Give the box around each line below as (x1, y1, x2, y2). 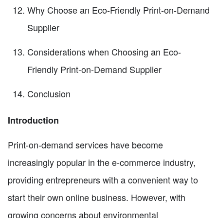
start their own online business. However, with (8, 190, 185, 203)
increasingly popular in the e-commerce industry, (8, 155, 196, 168)
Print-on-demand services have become (8, 138, 163, 151)
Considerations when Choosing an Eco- (27, 45, 181, 58)
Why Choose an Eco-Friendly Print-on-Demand (27, 3, 210, 17)
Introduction (8, 113, 59, 127)
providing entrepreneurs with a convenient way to (8, 173, 198, 186)
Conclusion (27, 87, 71, 100)
